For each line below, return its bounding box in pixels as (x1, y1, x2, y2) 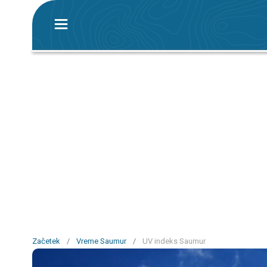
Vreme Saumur (76, 237, 126, 246)
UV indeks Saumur (142, 237, 206, 246)
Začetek (32, 237, 60, 246)
